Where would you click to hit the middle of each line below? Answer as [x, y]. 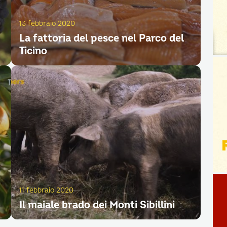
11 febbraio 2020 [46, 190]
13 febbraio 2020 [47, 24]
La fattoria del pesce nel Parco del [101, 38]
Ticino [33, 51]
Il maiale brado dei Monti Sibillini [97, 205]
